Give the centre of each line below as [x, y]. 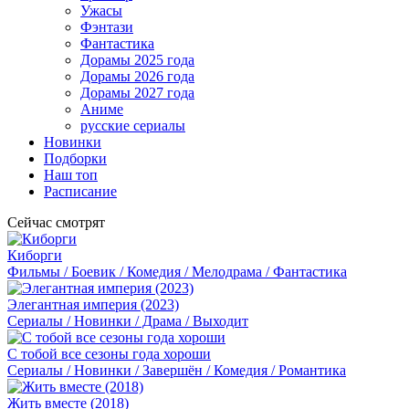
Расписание [80, 191]
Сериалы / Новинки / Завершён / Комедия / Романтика [177, 370]
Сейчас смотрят [56, 222]
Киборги [35, 255]
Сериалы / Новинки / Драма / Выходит [128, 321]
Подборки [75, 158]
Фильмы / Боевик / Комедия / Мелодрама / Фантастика [177, 272]
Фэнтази [107, 27]
